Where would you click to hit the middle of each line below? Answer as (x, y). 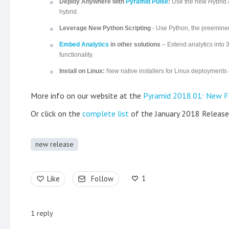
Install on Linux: (83, 71)
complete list (106, 114)
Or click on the (56, 114)
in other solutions (135, 45)
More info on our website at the (87, 96)
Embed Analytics (84, 45)
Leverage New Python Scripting (106, 28)
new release (54, 144)
